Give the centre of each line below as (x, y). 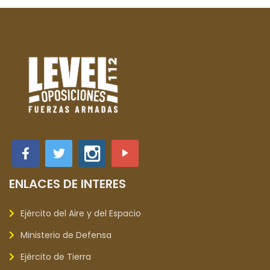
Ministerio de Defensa (66, 235)
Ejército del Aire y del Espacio (81, 213)
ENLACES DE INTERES (67, 184)
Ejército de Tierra (56, 257)
